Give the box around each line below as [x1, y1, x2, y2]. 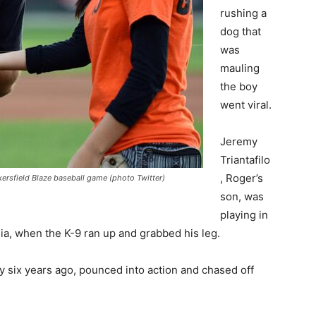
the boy [220, 80, 257, 93]
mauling [220, 61, 260, 75]
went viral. [220, 98, 272, 111]
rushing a [220, 6, 267, 20]
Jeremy [220, 135, 257, 148]
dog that [220, 25, 261, 38]
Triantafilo [220, 153, 270, 166]
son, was [220, 190, 264, 203]
